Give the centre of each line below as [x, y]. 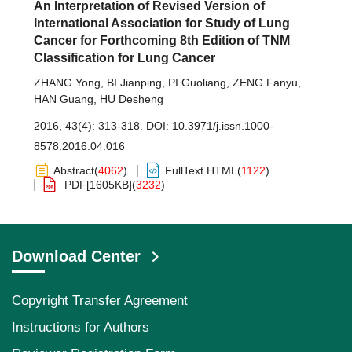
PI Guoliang [197, 82]
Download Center [76, 256]
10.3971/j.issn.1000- [223, 126]
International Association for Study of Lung [162, 23]
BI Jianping [134, 82]
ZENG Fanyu [265, 82]
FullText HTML [201, 170]
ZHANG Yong [67, 82]
